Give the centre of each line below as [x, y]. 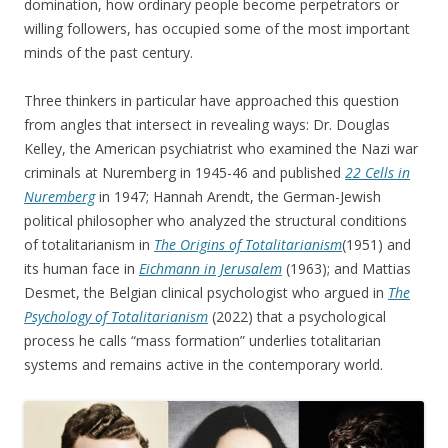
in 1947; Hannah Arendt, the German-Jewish [238, 196]
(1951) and [376, 244]
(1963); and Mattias [346, 268]
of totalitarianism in [89, 244]
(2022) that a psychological [297, 316]
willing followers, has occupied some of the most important [217, 28]
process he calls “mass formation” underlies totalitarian [202, 340]
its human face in [81, 268]
